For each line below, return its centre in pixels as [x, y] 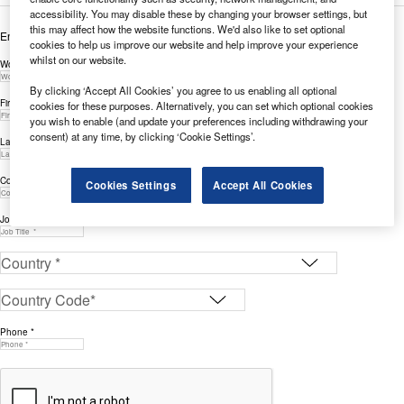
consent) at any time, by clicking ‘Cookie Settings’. [143, 136]
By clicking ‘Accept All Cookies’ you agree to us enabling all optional [184, 90]
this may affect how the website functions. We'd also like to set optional [188, 28]
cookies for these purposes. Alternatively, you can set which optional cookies [202, 105]
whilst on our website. [78, 59]
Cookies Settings [131, 184]
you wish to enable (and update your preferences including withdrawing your [199, 120]
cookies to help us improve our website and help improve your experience [194, 44]
